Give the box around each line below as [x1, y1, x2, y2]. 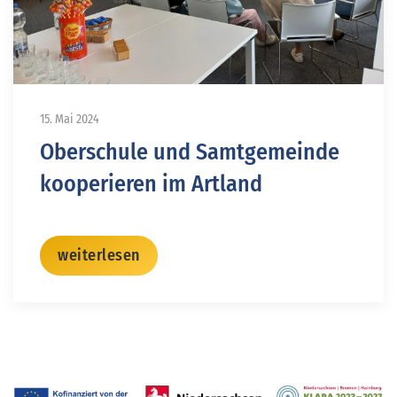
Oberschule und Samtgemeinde [40, 137, 339, 166]
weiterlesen [58, 245, 140, 265]
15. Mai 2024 [40, 111, 99, 127]
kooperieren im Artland [40, 169, 262, 198]
